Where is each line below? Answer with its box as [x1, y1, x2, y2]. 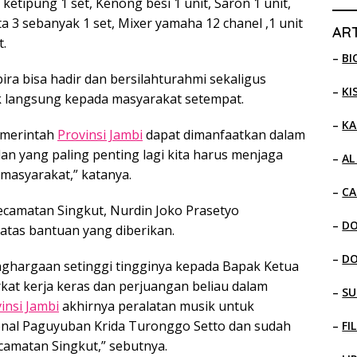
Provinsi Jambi [57, 125, 143, 143]
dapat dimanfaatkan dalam [143, 125, 305, 143]
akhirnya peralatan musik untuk [59, 296, 254, 315]
